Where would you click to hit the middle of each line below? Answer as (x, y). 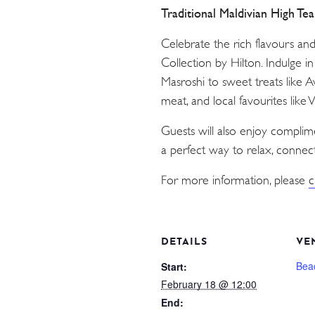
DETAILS (184, 243)
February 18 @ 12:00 (209, 284)
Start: (174, 267)
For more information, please (235, 181)
